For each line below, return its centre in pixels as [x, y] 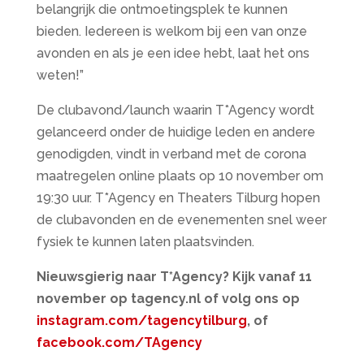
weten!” [60, 75]
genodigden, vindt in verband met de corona [171, 154]
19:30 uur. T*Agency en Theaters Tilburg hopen [178, 198]
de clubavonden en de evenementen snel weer [181, 220]
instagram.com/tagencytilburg [141, 321]
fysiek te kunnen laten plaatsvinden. [145, 242]
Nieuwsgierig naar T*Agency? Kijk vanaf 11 [174, 277]
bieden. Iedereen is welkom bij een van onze [171, 31]
